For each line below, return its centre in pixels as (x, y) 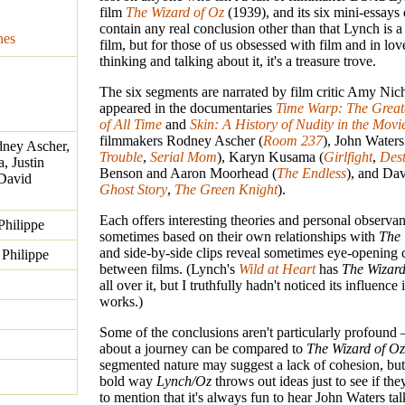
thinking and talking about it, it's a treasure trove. (238, 61)
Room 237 (293, 141)
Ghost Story (133, 190)
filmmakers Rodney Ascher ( (181, 141)
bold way (128, 381)
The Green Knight (226, 190)
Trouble (121, 157)
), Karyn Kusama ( (270, 157)
